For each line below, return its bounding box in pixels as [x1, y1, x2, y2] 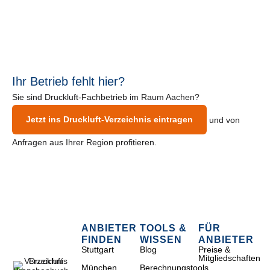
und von [207, 115, 240, 125]
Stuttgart [81, 244, 114, 254]
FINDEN [81, 234, 122, 245]
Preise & [198, 244, 230, 254]
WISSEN [139, 234, 182, 245]
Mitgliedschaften [198, 253, 260, 263]
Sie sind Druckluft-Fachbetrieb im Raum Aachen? [12, 92, 199, 102]
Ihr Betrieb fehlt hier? [12, 74, 125, 88]
